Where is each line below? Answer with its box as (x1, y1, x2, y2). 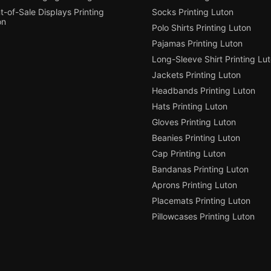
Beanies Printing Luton (152, 132, 240, 143)
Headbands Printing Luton (152, 85, 255, 96)
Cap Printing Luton (152, 148, 226, 159)
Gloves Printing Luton (152, 117, 236, 128)
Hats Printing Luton (152, 101, 227, 112)
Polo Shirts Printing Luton (152, 22, 251, 33)
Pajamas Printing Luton (152, 38, 243, 49)
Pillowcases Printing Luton (152, 211, 255, 222)
